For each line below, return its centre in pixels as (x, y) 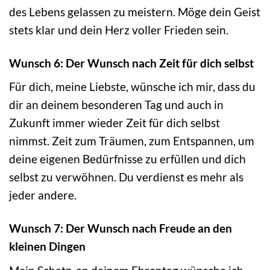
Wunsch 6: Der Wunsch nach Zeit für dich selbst (131, 63)
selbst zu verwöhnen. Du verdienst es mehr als (126, 177)
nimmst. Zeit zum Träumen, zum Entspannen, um (132, 141)
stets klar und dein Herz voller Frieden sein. (119, 30)
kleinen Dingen (47, 246)
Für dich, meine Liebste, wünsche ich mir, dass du (132, 87)
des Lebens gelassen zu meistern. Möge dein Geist (135, 11)
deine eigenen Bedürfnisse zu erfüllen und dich (127, 159)
